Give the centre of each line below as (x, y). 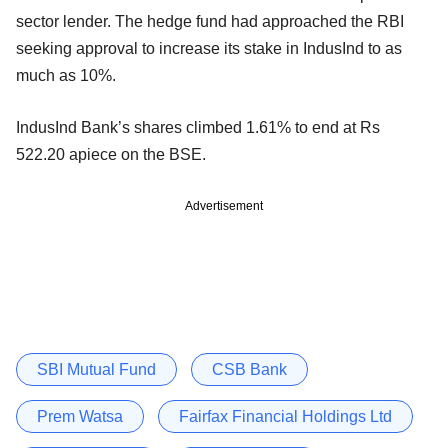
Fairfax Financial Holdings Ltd (285, 416)
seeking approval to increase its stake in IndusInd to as (209, 48)
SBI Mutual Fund (96, 369)
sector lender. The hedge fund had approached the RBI (210, 21)
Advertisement (224, 205)
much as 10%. (66, 75)
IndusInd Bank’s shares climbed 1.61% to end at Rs (198, 127)
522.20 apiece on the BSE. (111, 154)
